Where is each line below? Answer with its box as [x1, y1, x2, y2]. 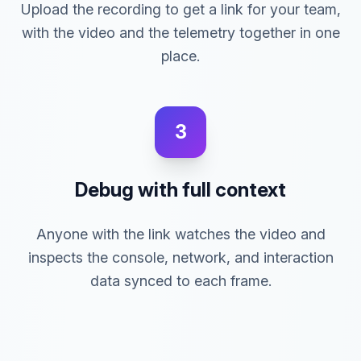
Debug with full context [75, 178, 286, 201]
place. [161, 48, 200, 64]
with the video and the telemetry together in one [21, 24, 340, 41]
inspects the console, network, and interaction [27, 249, 334, 266]
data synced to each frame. [89, 272, 272, 289]
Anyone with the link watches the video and [35, 226, 326, 243]
